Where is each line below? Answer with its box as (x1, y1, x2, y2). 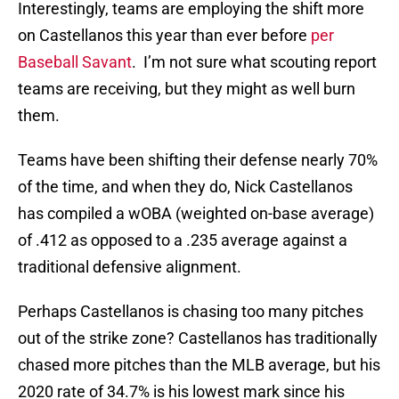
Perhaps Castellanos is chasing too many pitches (18, 302, 363, 322)
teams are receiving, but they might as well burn (18, 79, 355, 99)
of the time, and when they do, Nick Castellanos (18, 177, 353, 197)
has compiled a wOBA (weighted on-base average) (18, 204, 374, 224)
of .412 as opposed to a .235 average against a (18, 231, 347, 250)
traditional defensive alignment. (18, 257, 241, 277)
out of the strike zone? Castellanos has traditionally (18, 329, 378, 348)
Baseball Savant (18, 53, 132, 72)
